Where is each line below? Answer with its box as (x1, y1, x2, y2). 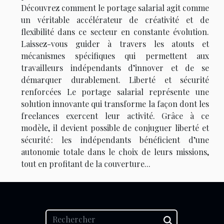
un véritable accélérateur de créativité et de (21, 14, 209, 25)
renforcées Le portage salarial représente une (21, 86, 209, 97)
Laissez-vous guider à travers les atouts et (21, 38, 209, 49)
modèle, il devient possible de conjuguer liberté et (21, 122, 209, 133)
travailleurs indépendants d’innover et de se (21, 62, 209, 73)
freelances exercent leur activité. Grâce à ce (21, 110, 209, 121)
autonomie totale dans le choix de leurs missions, (21, 146, 209, 157)
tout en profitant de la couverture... (21, 158, 150, 169)
